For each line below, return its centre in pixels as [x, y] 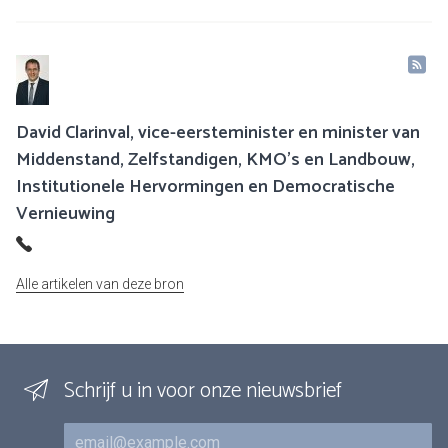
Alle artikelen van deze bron [100, 284]
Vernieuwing [65, 214]
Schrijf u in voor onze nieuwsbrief [203, 391]
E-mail [85, 433]
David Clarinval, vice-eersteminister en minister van [218, 133]
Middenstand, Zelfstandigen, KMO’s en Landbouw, [215, 160]
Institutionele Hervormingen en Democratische [205, 187]
